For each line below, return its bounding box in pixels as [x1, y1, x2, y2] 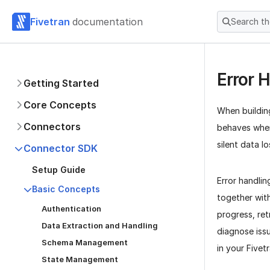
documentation [72, 15, 143, 28]
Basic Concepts [32, 184, 100, 194]
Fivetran [30, 15, 70, 28]
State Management [42, 254, 118, 264]
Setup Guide [32, 165, 86, 175]
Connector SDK [24, 142, 98, 154]
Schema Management [42, 237, 128, 247]
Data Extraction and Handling [42, 221, 158, 230]
